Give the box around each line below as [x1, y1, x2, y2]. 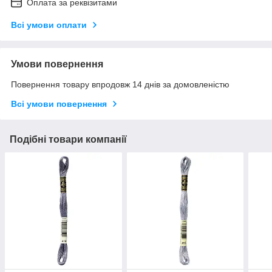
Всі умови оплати [11, 19, 87, 30]
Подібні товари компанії [10, 134, 127, 144]
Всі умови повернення [11, 98, 107, 109]
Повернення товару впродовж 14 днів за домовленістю [11, 79, 229, 89]
